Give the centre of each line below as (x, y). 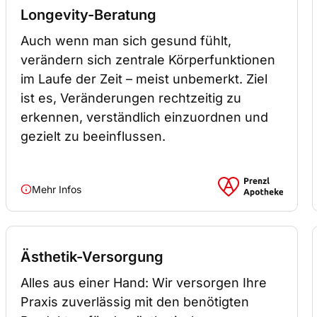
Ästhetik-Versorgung (92, 257)
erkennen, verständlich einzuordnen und (144, 117)
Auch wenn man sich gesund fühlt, (126, 40)
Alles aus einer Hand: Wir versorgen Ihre (144, 282)
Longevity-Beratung (88, 15)
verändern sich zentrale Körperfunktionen (148, 59)
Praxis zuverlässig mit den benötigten (135, 301)
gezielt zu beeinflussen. (93, 136)
